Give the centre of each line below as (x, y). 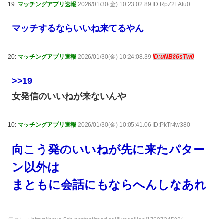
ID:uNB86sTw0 (173, 57)
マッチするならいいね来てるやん (78, 28)
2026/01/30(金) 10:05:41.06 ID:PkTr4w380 (134, 125)
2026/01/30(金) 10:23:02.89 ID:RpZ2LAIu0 (134, 5)
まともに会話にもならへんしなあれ (109, 184)
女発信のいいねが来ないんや (69, 96)
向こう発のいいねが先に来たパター (109, 149)
